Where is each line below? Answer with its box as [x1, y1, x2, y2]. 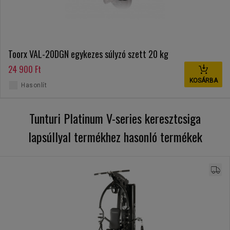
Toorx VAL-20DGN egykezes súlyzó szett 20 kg [8, 47, 168, 61]
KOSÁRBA [189, 77, 218, 85]
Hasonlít [21, 82, 47, 89]
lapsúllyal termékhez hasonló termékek [28, 127, 202, 146]
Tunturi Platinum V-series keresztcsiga [29, 109, 201, 128]
